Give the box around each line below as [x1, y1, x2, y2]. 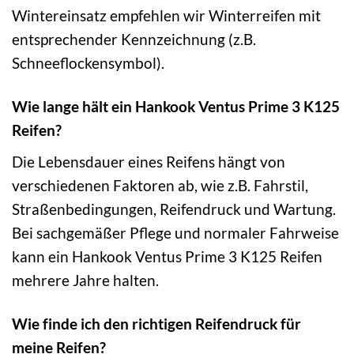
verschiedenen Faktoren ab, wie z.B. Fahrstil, [12, 175, 308, 194]
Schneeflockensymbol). [12, 54, 164, 73]
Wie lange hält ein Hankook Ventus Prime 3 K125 [12, 97, 340, 116]
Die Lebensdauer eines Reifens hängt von [12, 152, 285, 171]
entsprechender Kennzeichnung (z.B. [12, 30, 256, 49]
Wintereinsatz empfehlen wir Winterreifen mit [12, 6, 321, 25]
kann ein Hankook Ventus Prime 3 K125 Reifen [12, 247, 322, 265]
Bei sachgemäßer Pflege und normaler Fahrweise [12, 223, 339, 242]
